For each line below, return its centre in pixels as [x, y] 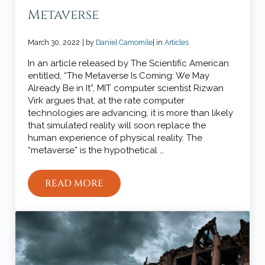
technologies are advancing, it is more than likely [131, 113]
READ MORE [75, 183]
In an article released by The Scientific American [129, 63]
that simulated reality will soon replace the [117, 125]
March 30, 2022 [54, 42]
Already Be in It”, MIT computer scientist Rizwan [126, 88]
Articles [177, 42]
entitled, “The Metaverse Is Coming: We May [119, 76]
